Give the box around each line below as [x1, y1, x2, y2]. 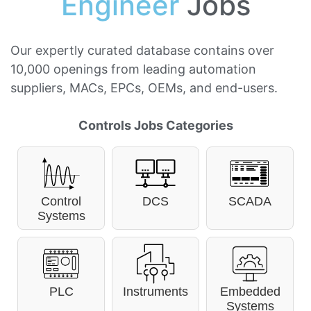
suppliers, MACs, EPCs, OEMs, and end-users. [10, 80, 278, 95]
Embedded [219, 285, 280, 299]
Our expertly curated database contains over [10, 42, 274, 58]
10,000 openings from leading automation [10, 61, 256, 76]
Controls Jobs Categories [78, 118, 233, 133]
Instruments [123, 285, 188, 299]
